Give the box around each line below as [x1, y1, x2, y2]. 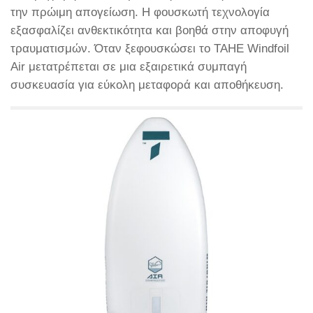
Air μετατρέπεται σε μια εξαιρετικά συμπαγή [10, 60, 247, 74]
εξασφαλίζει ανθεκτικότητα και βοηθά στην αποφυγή [10, 24, 289, 38]
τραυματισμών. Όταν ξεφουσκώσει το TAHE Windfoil [10, 42, 289, 56]
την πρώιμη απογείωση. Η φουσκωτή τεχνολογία [10, 6, 270, 20]
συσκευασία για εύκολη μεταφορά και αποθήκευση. [10, 78, 284, 92]
